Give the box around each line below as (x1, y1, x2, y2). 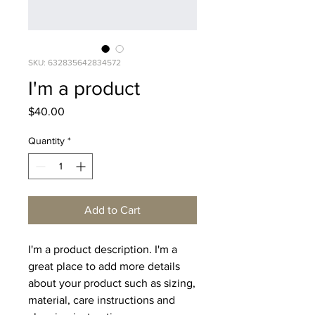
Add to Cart (84, 204, 141, 216)
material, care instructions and (28, 294, 175, 306)
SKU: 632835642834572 (28, 58, 121, 67)
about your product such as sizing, (28, 277, 195, 289)
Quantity (28, 135, 65, 146)
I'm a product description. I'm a (28, 243, 177, 255)
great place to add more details (28, 260, 180, 272)
